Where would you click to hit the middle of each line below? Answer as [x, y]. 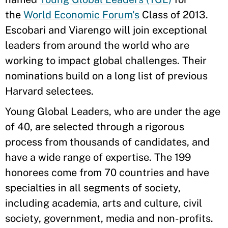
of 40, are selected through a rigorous [95, 127]
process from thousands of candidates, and [107, 142]
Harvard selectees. [49, 91]
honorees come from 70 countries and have [107, 173]
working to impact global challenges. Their [106, 61]
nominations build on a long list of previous [106, 76]
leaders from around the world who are [97, 45]
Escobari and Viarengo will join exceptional [106, 30]
